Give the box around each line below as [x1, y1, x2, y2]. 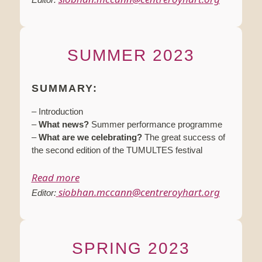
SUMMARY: [31, 82, 98, 95]
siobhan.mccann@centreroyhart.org [58, 185, 220, 199]
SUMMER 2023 [67, 46, 195, 65]
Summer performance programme [88, 119, 222, 130]
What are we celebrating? [38, 132, 142, 143]
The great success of [142, 132, 225, 143]
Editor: [31, 188, 56, 198]
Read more [31, 171, 80, 185]
